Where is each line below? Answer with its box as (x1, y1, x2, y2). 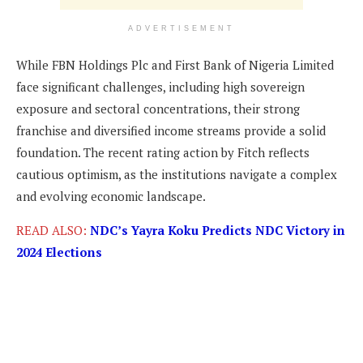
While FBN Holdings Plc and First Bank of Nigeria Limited (16, 57, 334, 74)
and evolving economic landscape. (16, 188, 206, 205)
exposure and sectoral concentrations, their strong (16, 100, 300, 117)
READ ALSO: (16, 222, 87, 239)
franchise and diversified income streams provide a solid (16, 122, 326, 139)
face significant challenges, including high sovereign (16, 79, 305, 96)
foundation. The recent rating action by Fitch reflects (16, 144, 310, 161)
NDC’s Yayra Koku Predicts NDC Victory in (90, 222, 345, 239)
